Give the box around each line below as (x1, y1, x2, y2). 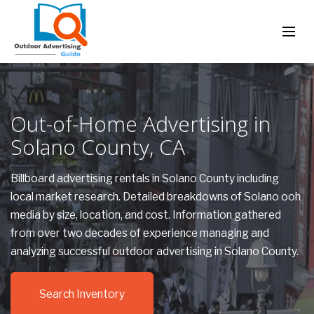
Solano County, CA (11, 132, 185, 161)
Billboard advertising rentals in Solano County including (11, 172, 279, 185)
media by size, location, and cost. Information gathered (11, 208, 281, 221)
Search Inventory (39, 287, 125, 301)
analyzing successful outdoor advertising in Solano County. (11, 245, 301, 258)
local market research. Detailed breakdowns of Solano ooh (11, 190, 301, 203)
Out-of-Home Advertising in (11, 109, 271, 138)
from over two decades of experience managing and (11, 226, 269, 240)
